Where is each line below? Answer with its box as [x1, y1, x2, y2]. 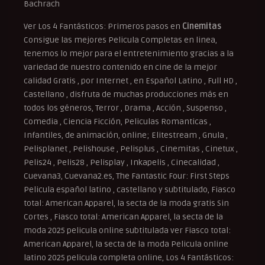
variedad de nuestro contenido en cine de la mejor [24, 62, 217, 72]
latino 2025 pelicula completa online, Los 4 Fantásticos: [24, 252, 234, 263]
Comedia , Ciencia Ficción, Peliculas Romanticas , [24, 116, 211, 127]
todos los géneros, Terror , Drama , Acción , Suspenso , [24, 102, 227, 113]
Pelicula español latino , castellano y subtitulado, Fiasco [24, 184, 235, 195]
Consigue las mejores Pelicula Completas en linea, [24, 34, 217, 45]
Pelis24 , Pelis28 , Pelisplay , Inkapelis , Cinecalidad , [24, 157, 219, 167]
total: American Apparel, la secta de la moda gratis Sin [24, 198, 229, 208]
